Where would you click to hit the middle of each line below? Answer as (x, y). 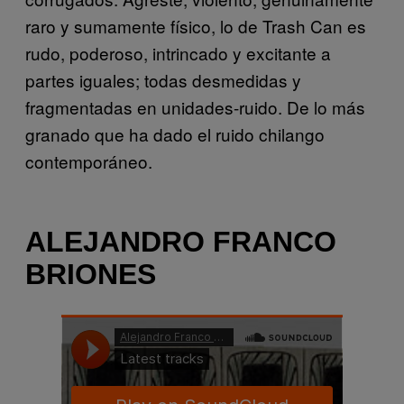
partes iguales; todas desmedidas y (163, 79)
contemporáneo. (89, 161)
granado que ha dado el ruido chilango (175, 133)
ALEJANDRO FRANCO (181, 242)
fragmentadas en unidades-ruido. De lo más (195, 106)
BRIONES (91, 275)
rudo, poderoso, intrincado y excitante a (178, 52)
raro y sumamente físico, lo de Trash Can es (196, 25)
